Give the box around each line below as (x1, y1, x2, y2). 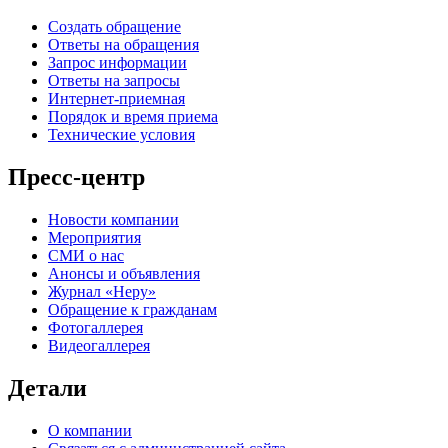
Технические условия (48, 126, 195, 144)
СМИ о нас (48, 247, 124, 264)
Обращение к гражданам (48, 301, 217, 318)
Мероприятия (48, 229, 141, 246)
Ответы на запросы (48, 72, 180, 90)
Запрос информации (48, 54, 187, 72)
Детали (8, 374, 87, 401)
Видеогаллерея (48, 337, 150, 354)
